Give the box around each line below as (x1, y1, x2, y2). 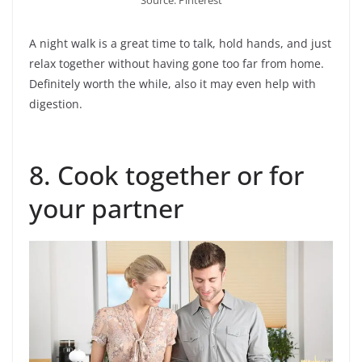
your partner (29, 190, 183, 225)
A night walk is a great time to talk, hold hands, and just (29, 35, 331, 51)
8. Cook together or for (29, 157, 304, 192)
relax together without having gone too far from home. (29, 55, 324, 71)
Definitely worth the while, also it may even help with (29, 75, 316, 91)
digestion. (29, 95, 82, 112)
